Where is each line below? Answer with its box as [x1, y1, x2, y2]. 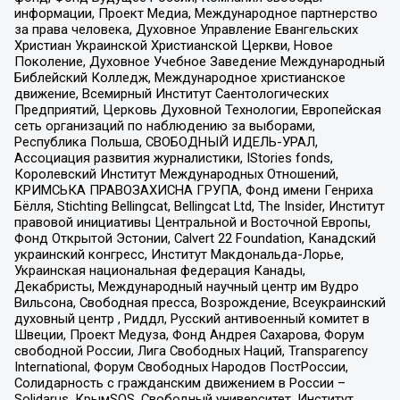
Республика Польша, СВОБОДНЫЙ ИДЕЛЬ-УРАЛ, [13, 133, 318, 150]
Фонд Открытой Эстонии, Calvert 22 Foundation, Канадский [13, 229, 376, 246]
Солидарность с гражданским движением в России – [13, 374, 346, 391]
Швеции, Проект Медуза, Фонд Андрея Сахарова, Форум [13, 326, 364, 343]
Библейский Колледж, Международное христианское [13, 69, 346, 86]
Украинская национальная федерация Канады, [13, 262, 305, 279]
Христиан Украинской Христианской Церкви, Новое [13, 37, 333, 54]
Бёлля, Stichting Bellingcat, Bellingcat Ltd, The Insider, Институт [13, 197, 385, 214]
